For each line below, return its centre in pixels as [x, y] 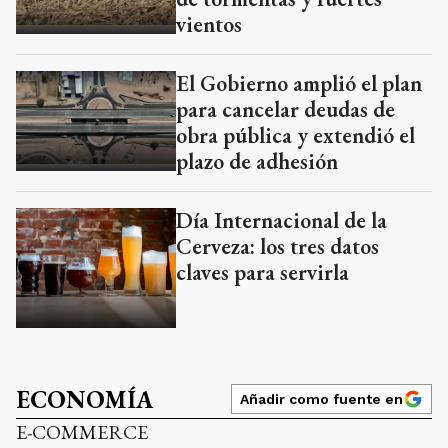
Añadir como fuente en [321, 399]
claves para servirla [262, 273]
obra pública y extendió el [295, 136]
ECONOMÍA [84, 400]
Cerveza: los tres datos [277, 247]
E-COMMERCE [82, 432]
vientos [209, 25]
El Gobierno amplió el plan [299, 84]
